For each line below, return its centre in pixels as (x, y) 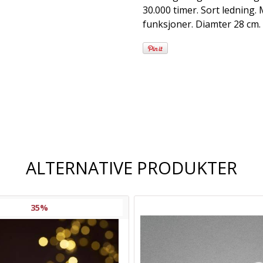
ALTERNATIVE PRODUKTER (131, 167)
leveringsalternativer (195, 118)
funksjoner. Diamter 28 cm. (202, 24)
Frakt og (184, 97)
